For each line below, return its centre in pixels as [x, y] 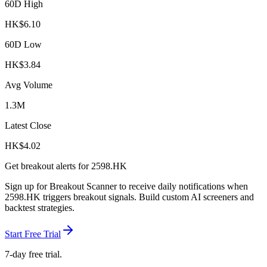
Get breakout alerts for [48, 166]
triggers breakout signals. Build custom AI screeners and [147, 197]
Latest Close [28, 126]
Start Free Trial [33, 234]
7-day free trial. [33, 254]
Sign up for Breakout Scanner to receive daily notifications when [126, 187]
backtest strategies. [40, 208]
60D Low [23, 45]
